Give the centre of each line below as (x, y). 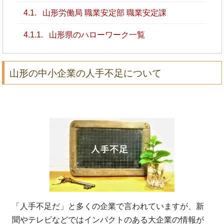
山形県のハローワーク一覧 (96, 34)
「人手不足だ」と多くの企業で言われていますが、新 (108, 206)
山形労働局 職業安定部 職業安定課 (103, 12)
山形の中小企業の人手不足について (86, 73)
